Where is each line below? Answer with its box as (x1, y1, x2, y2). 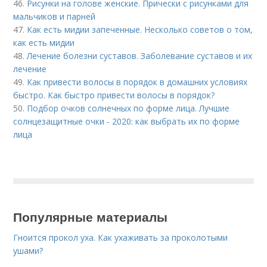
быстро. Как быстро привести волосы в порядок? (13, 89, 215, 101)
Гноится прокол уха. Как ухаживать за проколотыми (13, 232, 228, 243)
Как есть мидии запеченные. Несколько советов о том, (27, 24, 253, 35)
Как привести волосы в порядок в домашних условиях (27, 76, 248, 88)
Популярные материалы (13, 207, 168, 225)
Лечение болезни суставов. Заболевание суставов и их (27, 50, 253, 61)
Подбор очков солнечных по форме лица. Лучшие (27, 103, 230, 114)
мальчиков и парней (13, 11, 96, 22)
